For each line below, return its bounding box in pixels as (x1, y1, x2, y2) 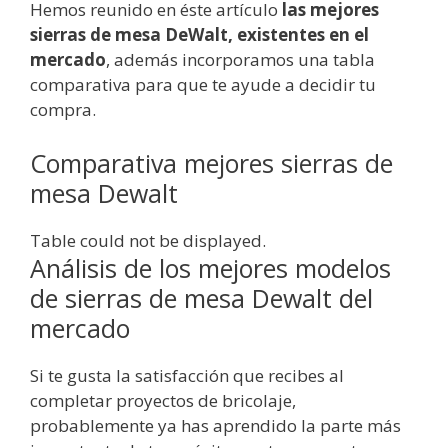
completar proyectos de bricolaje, (30, 388, 296, 412)
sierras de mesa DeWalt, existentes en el (30, 23, 369, 47)
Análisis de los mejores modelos (30, 250, 391, 285)
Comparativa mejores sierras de (30, 145, 393, 180)
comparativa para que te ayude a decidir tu (30, 73, 376, 97)
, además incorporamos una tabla (106, 48, 375, 72)
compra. (30, 98, 96, 122)
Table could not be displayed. (30, 228, 266, 252)
